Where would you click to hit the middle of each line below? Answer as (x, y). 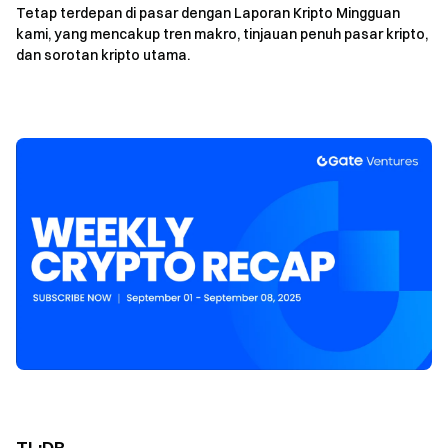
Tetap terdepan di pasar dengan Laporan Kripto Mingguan (208, 13)
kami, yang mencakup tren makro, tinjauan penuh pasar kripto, (222, 34)
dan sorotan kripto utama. (103, 55)
